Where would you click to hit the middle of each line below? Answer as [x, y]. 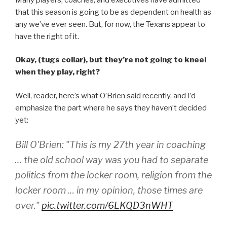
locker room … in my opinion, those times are [109, 191]
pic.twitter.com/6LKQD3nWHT [107, 206]
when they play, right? [58, 72]
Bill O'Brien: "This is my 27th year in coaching [110, 145]
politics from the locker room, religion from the [113, 175]
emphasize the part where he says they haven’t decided [111, 108]
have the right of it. [47, 36]
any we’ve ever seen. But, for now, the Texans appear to [110, 24]
